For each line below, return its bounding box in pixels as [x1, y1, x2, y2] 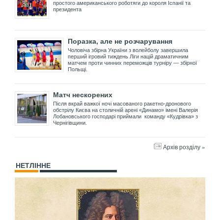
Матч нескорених [53, 90, 112, 99]
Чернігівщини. [53, 119, 87, 126]
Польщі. [68, 66, 90, 72]
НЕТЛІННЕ [16, 161, 51, 169]
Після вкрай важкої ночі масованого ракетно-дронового [53, 100, 191, 107]
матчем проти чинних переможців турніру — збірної [68, 60, 197, 66]
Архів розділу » [163, 142, 205, 151]
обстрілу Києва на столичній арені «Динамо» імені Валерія [53, 107, 198, 113]
